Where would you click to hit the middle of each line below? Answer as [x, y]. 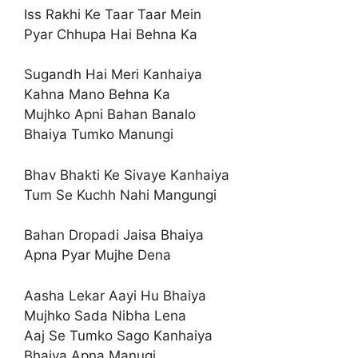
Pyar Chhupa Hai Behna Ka [111, 34]
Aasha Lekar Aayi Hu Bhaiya [115, 295]
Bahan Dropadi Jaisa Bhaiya [114, 235]
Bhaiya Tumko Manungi [99, 134]
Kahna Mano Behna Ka [97, 94]
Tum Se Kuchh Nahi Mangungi [120, 195]
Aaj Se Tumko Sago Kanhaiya [118, 335]
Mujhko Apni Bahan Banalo [110, 114]
